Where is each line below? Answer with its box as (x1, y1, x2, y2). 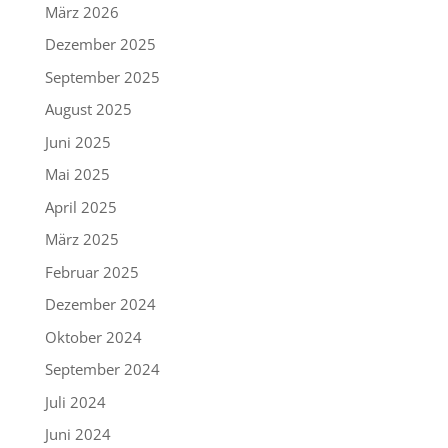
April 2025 (44, 196, 117, 217)
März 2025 (44, 229, 119, 250)
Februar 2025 (44, 261, 139, 282)
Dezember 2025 (44, 34, 156, 55)
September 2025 (44, 66, 160, 87)
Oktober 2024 (44, 326, 142, 347)
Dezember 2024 (44, 294, 156, 315)
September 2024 (44, 359, 160, 380)
